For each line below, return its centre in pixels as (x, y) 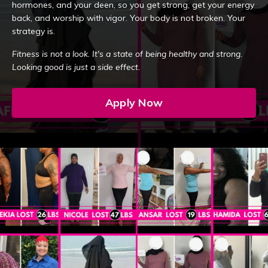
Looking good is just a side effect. (76, 67)
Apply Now (134, 103)
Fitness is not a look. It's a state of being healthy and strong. (127, 54)
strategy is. (33, 31)
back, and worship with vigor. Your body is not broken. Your (129, 18)
